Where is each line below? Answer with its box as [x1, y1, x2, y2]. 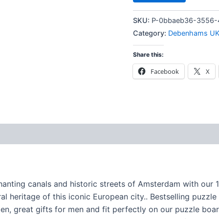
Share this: [133, 51, 164, 59]
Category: [133, 28, 168, 37]
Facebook [151, 67, 179, 76]
